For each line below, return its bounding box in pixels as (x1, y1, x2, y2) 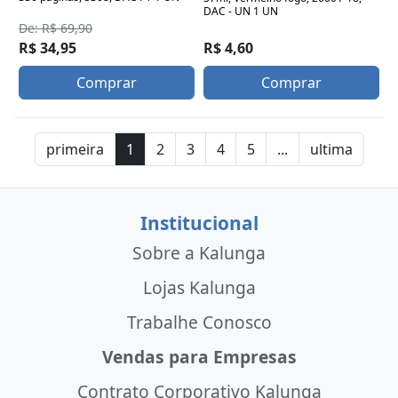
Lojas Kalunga (142, 275, 256, 299)
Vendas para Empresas (101, 345, 297, 370)
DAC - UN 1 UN (203, 4, 278, 20)
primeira (45, 139, 104, 159)
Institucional (139, 210, 259, 235)
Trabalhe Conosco (126, 310, 272, 335)
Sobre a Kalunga (132, 240, 266, 265)
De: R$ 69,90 (19, 19, 92, 36)
